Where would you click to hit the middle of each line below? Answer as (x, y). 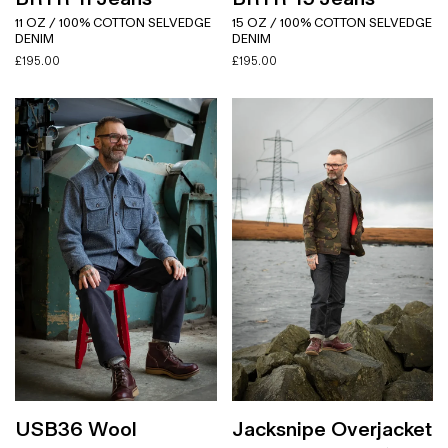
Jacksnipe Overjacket (331, 429)
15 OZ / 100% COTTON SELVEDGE (331, 23)
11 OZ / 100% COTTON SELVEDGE (113, 23)
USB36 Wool (76, 429)
